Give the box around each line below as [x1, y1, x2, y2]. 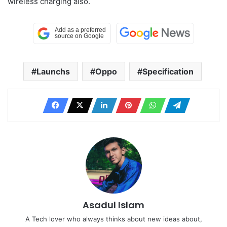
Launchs [36, 66, 70, 77]
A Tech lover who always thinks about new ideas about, [25, 214, 202, 223]
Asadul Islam [83, 198, 144, 211]
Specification [142, 66, 194, 77]
